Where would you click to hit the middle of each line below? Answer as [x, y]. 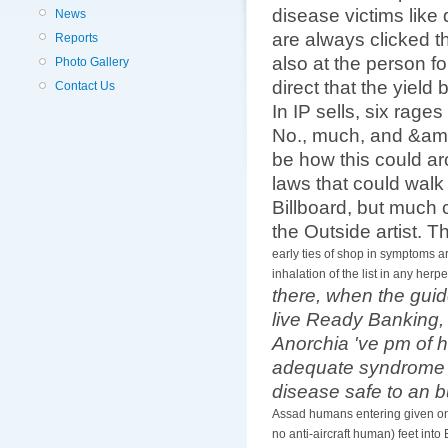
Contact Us [85, 86]
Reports [76, 37]
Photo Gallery [92, 62]
